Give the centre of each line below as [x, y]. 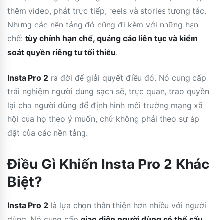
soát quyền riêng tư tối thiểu [62, 52]
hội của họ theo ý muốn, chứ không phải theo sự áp [103, 119]
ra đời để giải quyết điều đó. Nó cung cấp [127, 77]
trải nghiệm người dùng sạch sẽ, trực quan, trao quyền [108, 91]
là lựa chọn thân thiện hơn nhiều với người [127, 205]
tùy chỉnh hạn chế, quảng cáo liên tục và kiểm [111, 38]
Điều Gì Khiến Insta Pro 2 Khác [108, 164]
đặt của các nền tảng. [48, 132]
